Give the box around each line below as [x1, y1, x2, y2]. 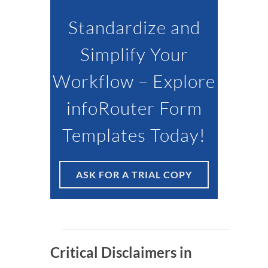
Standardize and [68, 16, 200, 38]
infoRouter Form [66, 97, 202, 118]
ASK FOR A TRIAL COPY [76, 169, 192, 180]
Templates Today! [62, 124, 206, 145]
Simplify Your [80, 43, 188, 65]
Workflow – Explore [53, 70, 215, 92]
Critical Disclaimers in [50, 243, 192, 261]
